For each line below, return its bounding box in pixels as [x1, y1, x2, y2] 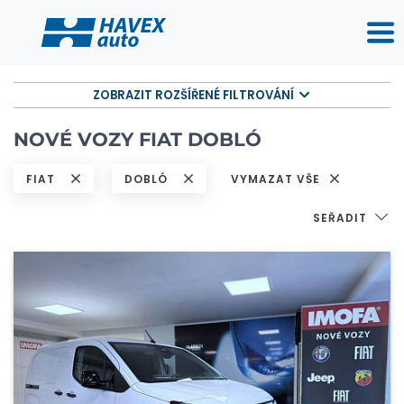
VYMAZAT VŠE [231, 171, 324, 187]
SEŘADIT [313, 209, 371, 225]
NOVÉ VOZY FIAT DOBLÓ [14, 128, 262, 151]
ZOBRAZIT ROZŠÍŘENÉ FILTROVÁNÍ [92, 86, 297, 104]
